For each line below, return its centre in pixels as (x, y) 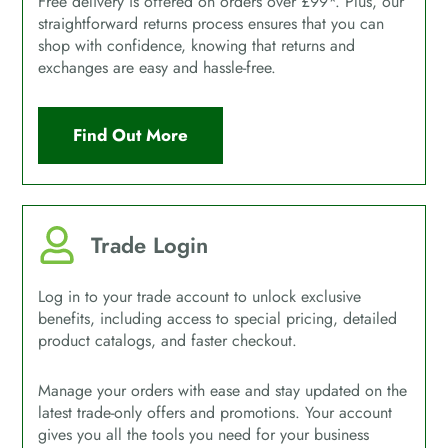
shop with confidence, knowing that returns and (197, 46)
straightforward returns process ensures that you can (211, 24)
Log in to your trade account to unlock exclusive (200, 297)
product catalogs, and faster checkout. (168, 341)
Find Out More (131, 135)
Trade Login (149, 245)
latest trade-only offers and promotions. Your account (215, 413)
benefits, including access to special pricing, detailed (218, 319)
